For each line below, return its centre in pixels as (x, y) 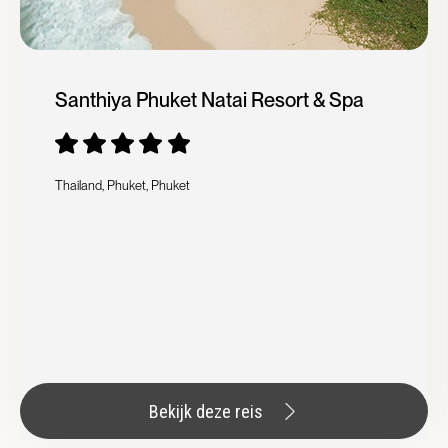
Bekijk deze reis (205, 411)
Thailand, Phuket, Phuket (122, 186)
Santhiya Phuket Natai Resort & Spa (209, 100)
